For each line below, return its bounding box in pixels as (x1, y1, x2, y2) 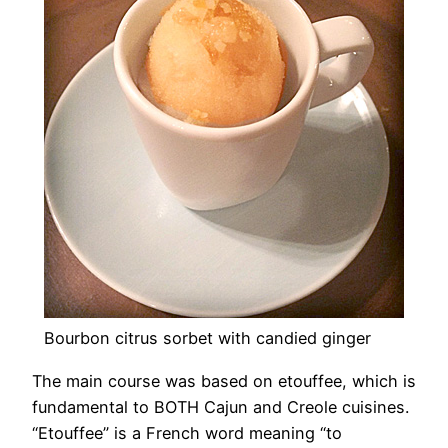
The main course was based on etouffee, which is (32, 370, 416, 391)
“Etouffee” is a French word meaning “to (32, 422, 342, 443)
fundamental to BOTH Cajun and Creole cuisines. (32, 396, 414, 417)
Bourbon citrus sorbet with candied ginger (44, 328, 371, 349)
